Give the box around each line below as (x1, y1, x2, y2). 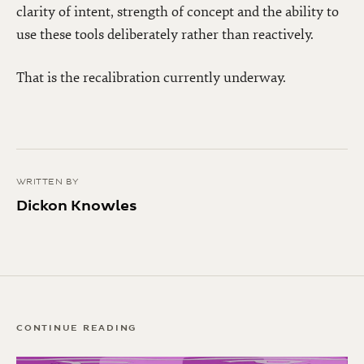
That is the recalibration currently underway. (16, 69, 286, 87)
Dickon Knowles (16, 197, 137, 216)
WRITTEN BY (16, 176, 80, 188)
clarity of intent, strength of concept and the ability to (16, 3, 339, 21)
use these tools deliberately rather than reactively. (16, 26, 314, 44)
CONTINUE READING (16, 323, 137, 334)
